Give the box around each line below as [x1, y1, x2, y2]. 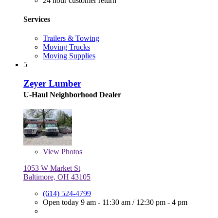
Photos [59, 147, 82, 156]
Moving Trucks [43, 43, 90, 52]
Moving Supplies [43, 52, 95, 60]
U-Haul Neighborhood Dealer [23, 90, 121, 99]
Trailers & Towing [43, 34, 99, 43]
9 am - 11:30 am [81, 198, 132, 206]
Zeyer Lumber [23, 78, 81, 89]
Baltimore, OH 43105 [23, 172, 91, 181]
